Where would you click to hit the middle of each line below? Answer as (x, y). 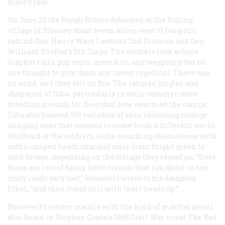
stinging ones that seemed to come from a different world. (112, 125)
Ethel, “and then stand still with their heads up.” (93, 188)
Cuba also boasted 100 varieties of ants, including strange (107, 115)
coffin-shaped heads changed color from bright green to (106, 146)
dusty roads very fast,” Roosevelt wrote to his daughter (102, 178)
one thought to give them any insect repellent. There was (109, 72)
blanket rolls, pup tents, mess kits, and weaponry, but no (107, 62)
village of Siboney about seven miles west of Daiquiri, (102, 30)
